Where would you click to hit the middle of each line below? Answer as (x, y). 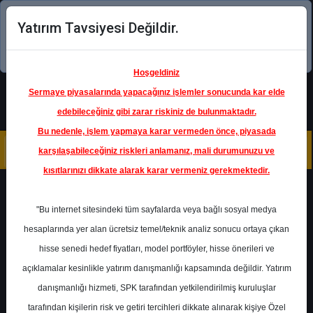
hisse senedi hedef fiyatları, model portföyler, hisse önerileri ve (156, 249)
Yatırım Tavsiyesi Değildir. (98, 28)
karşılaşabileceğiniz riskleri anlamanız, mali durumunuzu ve (156, 151)
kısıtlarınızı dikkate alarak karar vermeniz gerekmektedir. (156, 170)
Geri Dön (62, 192)
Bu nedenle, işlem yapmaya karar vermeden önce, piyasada (156, 131)
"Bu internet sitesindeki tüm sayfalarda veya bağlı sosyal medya (156, 210)
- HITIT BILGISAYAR (170, 274)
